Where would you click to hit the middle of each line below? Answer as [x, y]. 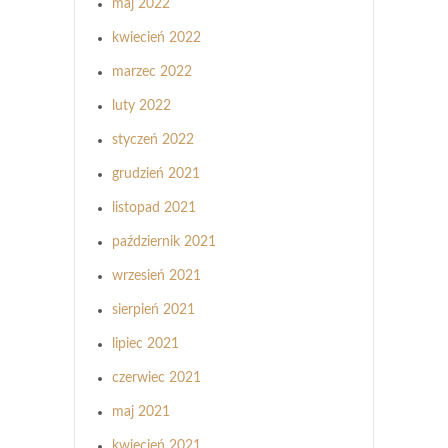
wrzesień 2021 [156, 275]
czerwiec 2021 [156, 377]
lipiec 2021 [145, 343]
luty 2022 [141, 105]
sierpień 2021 [153, 309]
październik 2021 [164, 241]
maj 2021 [141, 411]
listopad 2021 [154, 207]
